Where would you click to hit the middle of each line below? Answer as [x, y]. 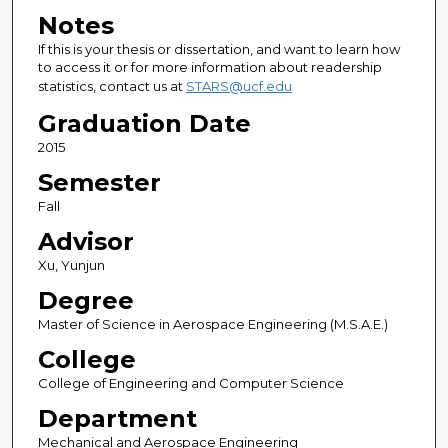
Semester [99, 183]
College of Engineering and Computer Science [190, 383]
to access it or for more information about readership [209, 67]
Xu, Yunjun [71, 265]
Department [117, 419]
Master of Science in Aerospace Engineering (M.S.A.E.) [212, 324]
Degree [85, 301]
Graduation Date [144, 124]
